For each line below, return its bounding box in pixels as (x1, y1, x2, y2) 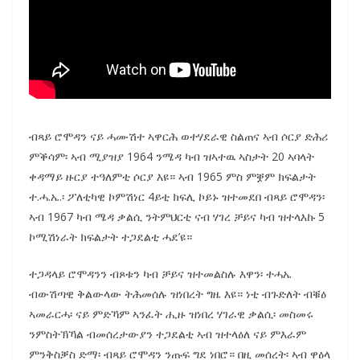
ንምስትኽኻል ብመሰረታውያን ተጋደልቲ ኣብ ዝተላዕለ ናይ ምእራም (29, 325, 306, 342)
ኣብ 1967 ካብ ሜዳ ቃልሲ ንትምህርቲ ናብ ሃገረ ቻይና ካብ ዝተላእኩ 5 (29, 208, 325, 224)
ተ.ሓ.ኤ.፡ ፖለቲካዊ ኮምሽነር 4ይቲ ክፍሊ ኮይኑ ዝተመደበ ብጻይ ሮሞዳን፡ (29, 188, 325, 204)
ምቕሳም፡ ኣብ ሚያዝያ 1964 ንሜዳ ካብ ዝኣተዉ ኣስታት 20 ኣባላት (29, 148, 314, 164)
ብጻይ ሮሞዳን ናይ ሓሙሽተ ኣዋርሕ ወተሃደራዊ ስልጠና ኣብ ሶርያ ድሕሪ (29, 128, 328, 144)
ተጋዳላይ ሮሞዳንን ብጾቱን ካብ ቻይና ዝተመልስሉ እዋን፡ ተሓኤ (29, 265, 292, 281)
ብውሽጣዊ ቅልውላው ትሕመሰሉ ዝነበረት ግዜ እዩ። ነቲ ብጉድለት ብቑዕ (29, 285, 326, 301)
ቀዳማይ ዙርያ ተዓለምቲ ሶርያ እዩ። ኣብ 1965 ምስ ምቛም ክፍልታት (29, 168, 316, 184)
